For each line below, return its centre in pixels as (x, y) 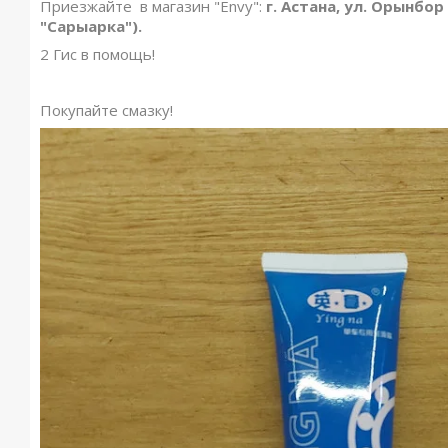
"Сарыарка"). (91, 26)
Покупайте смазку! (106, 110)
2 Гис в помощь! (97, 54)
